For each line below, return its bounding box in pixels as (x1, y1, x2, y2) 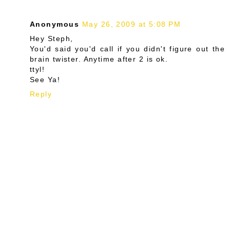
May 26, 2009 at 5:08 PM (82, 20, 181, 28)
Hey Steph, (30, 34, 73, 43)
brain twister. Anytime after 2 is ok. (30, 54, 168, 63)
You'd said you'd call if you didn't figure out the (30, 44, 225, 53)
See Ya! (30, 75, 61, 84)
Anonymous (30, 20, 79, 28)
